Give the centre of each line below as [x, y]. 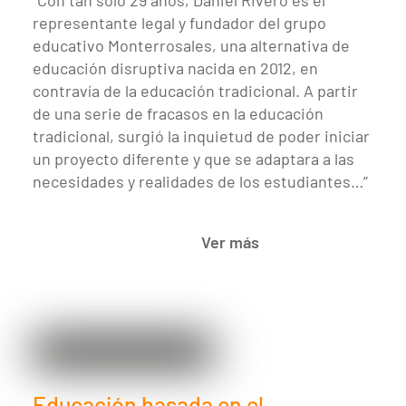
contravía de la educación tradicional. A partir [195, 90]
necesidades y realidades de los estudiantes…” [200, 181]
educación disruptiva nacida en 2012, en [175, 68]
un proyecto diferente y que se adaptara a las [193, 158]
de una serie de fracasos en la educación [178, 113]
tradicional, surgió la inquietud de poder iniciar [201, 135]
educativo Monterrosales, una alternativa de [191, 45]
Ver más [230, 242]
